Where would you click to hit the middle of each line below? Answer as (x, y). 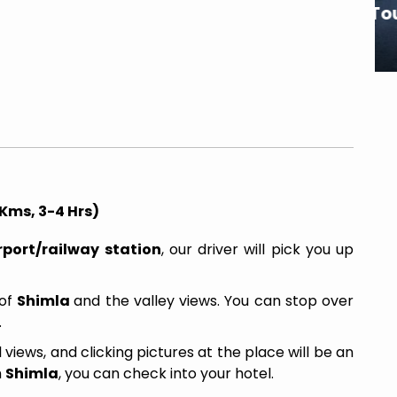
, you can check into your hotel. (166, 374)
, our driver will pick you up (257, 249)
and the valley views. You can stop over (214, 301)
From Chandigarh (177, 38)
